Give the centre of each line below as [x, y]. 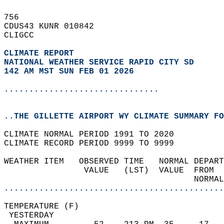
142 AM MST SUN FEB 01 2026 [69, 71]
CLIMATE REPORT [41, 53]
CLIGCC [24, 35]
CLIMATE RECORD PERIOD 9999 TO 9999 [94, 143]
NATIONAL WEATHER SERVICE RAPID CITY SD [99, 62]
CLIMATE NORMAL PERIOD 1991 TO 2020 [94, 134]
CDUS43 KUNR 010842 [54, 26]
